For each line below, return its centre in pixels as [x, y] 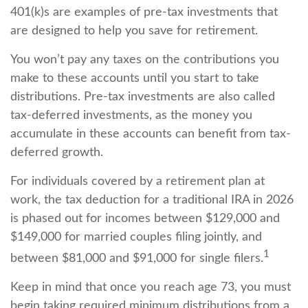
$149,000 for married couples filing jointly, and [136, 237]
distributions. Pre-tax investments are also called [143, 97]
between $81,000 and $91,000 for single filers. [137, 258]
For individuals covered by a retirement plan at [137, 181]
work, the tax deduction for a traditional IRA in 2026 [152, 200]
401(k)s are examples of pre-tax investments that [144, 12]
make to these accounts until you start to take [135, 78]
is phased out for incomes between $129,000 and [145, 219]
